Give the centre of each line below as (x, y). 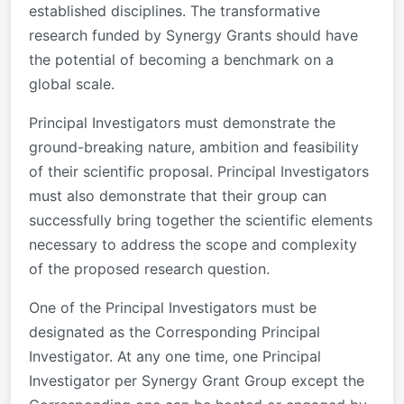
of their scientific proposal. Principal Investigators (199, 171)
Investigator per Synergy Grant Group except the (197, 380)
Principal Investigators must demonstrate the (182, 122)
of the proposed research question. (149, 268)
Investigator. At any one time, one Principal (175, 356)
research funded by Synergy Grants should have (193, 35)
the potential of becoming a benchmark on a (181, 59)
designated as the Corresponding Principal (174, 331)
